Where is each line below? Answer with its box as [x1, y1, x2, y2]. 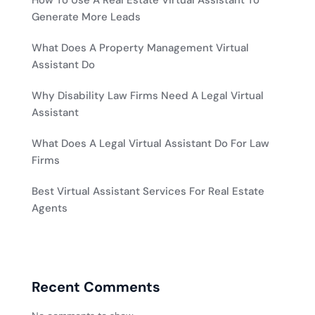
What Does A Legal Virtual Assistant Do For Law [32, 136, 269, 151]
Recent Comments [32, 278, 160, 297]
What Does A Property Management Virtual [32, 41, 249, 56]
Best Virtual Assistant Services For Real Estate [32, 184, 264, 199]
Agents [32, 201, 67, 216]
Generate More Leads [32, 10, 141, 25]
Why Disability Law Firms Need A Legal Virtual [32, 89, 264, 103]
